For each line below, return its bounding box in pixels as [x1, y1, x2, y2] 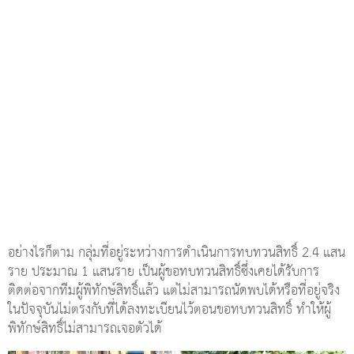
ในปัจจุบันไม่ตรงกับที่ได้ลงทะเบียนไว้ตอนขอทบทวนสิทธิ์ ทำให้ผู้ [8, 297, 331, 322]
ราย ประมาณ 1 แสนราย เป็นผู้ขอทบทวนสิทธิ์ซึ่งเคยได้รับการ [8, 259, 319, 284]
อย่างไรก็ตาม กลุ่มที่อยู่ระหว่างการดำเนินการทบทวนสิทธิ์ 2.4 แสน [8, 240, 345, 265]
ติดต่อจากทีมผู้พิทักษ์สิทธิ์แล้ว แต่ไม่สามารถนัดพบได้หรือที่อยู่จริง [8, 278, 340, 303]
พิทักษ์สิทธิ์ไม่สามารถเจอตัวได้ [8, 316, 162, 341]
